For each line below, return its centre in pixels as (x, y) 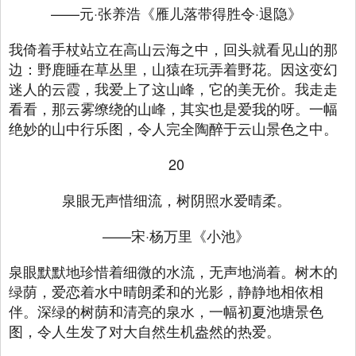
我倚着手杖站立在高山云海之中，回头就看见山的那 (173, 48)
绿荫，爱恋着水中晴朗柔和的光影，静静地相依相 (166, 291)
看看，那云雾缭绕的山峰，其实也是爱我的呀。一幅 (173, 108)
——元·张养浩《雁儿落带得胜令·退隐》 (176, 13)
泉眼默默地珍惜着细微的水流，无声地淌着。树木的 (173, 271)
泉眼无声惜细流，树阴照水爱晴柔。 (176, 199)
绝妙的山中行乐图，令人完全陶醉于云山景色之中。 (173, 128)
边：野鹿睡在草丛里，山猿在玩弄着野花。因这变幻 (173, 68)
